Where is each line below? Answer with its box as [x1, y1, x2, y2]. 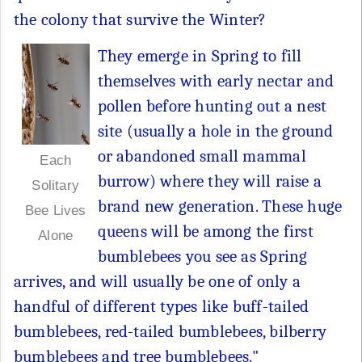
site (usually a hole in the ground [97, 120, 334, 141]
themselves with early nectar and [97, 70, 335, 90]
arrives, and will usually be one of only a [14, 271, 301, 291]
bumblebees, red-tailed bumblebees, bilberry [14, 321, 327, 341]
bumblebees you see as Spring [97, 246, 308, 266]
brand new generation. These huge [97, 196, 343, 216]
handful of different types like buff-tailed [14, 296, 309, 316]
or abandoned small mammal [97, 145, 306, 166]
